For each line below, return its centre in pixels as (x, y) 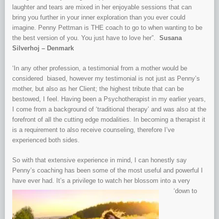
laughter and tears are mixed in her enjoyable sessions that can (102, 7)
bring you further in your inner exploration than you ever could (99, 18)
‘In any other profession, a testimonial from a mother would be (100, 68)
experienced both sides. (46, 140)
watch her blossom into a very (148, 181)
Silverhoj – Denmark (43, 48)
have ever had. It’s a (42, 181)
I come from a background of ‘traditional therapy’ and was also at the (109, 109)
